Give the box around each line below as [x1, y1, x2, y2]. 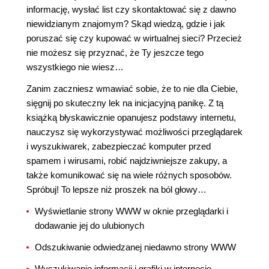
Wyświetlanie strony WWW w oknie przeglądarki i [35, 206, 228, 216]
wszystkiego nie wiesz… [26, 62, 124, 72]
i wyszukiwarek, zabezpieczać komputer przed [26, 141, 211, 151]
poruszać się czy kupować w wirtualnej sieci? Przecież [26, 33, 242, 43]
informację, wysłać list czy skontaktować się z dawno [26, 4, 236, 14]
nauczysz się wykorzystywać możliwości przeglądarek [26, 127, 243, 137]
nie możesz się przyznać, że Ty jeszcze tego [26, 47, 204, 58]
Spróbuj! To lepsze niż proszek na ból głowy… [26, 184, 207, 195]
